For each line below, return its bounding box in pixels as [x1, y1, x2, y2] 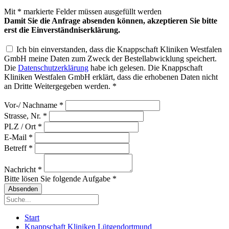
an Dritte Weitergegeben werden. [4, 82, 112, 90]
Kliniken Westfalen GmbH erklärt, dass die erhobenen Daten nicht [4, 73, 218, 81]
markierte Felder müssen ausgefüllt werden [21, 7, 162, 16]
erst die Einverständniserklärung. [4, 26, 120, 34]
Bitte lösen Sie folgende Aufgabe [4, 174, 110, 183]
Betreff [4, 144, 27, 152]
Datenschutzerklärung [18, 63, 88, 72]
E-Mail [4, 133, 27, 142]
